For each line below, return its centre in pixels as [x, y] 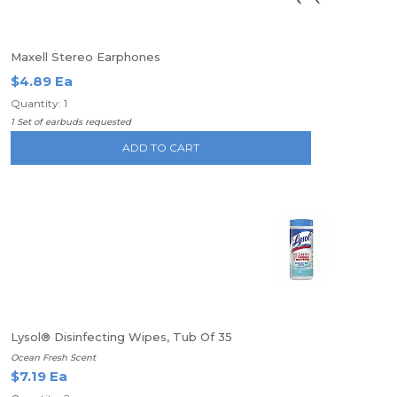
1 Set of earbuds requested [71, 122]
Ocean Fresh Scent [53, 358]
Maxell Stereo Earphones [86, 57]
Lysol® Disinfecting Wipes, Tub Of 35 [121, 337]
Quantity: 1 [39, 103]
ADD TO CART [161, 148]
